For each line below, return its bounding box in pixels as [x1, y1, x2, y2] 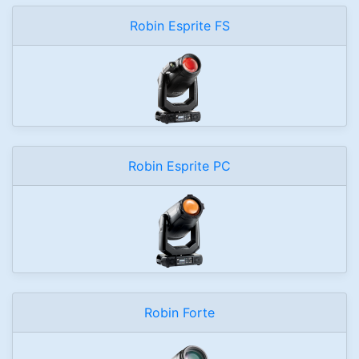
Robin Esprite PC [128, 157, 231, 174]
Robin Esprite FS [129, 17, 230, 34]
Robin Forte [144, 304, 215, 321]
